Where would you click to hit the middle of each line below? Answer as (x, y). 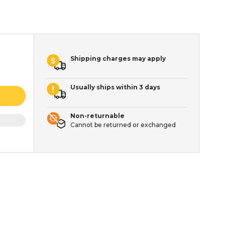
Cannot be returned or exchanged (123, 125)
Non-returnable (98, 116)
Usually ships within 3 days (116, 87)
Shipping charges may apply (118, 59)
